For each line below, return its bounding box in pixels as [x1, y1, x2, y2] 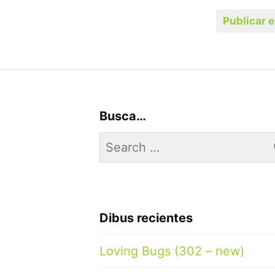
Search [99, 133, 139, 149]
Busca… [99, 109, 146, 124]
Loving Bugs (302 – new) [99, 243, 244, 258]
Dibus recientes [99, 211, 193, 226]
